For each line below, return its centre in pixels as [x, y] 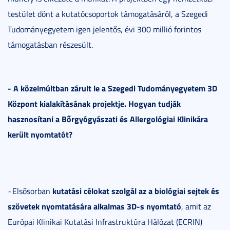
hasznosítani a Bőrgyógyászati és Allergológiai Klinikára [108, 119]
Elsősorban [31, 191]
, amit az [196, 206]
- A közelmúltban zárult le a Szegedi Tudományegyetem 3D [112, 88]
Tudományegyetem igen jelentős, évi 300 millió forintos [104, 29]
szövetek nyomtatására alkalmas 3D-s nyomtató [94, 206]
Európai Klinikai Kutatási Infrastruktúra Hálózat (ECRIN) [105, 222]
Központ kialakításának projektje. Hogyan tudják [94, 103]
